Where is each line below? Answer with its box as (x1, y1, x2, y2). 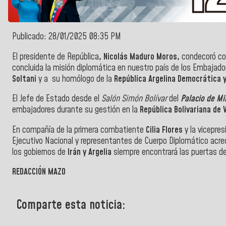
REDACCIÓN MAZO (12, 166, 66, 179)
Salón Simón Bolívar (101, 93, 169, 105)
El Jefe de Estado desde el (12, 93, 101, 105)
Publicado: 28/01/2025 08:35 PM (12, 31, 121, 43)
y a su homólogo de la (38, 73, 112, 85)
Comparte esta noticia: (16, 196, 126, 214)
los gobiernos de (12, 146, 68, 158)
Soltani (12, 73, 38, 85)
